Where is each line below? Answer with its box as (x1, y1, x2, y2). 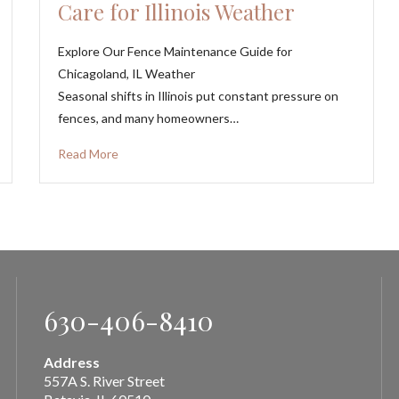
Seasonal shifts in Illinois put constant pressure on (58, 87, 339, 103)
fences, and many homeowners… (58, 110, 240, 126)
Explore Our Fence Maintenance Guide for (58, 43, 293, 59)
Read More (58, 145, 119, 161)
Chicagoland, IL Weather (58, 65, 196, 81)
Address (44, 353, 100, 370)
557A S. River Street (44, 371, 165, 389)
